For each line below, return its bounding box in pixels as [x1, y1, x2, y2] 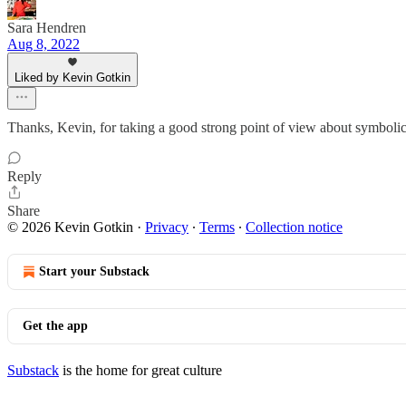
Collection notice [246, 219, 343, 235]
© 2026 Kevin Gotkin [7, 219, 133, 235]
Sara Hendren [7, 20, 86, 35]
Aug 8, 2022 [7, 36, 80, 52]
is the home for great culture [59, 362, 222, 378]
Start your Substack [39, 265, 150, 278]
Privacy [145, 219, 188, 235]
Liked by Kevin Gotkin [14, 71, 130, 84]
